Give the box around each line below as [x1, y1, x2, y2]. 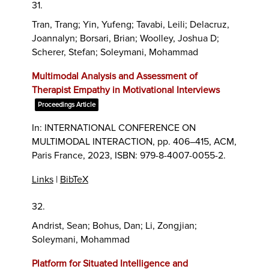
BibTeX [59, 173, 88, 186]
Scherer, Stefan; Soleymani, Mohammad [31, 46, 198, 58]
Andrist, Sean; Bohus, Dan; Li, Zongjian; [31, 219, 197, 232]
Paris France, [31, 149, 88, 162]
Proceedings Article [37, 100, 95, 109]
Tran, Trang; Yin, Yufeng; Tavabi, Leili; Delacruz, [31, 18, 229, 31]
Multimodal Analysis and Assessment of [31, 70, 198, 82]
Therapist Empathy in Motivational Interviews [31, 83, 220, 96]
